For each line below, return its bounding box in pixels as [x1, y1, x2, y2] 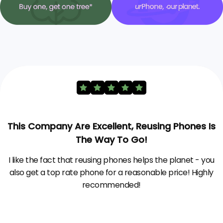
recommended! [82, 179, 141, 191]
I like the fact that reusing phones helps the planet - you [8, 154, 215, 166]
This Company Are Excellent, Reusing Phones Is [7, 119, 216, 132]
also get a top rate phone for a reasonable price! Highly [9, 166, 214, 178]
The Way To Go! [75, 133, 147, 146]
